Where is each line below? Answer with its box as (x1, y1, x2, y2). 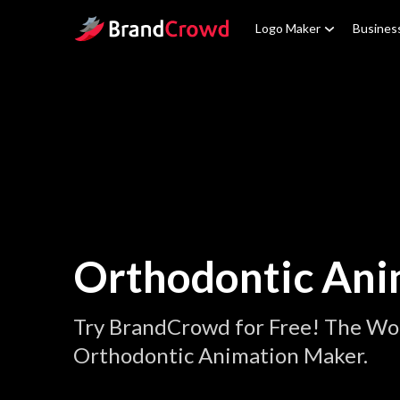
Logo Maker (255, 21, 321, 36)
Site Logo (72, 17, 129, 34)
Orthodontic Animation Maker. (73, 342, 368, 368)
